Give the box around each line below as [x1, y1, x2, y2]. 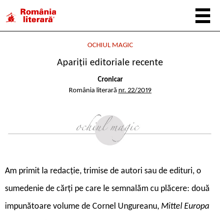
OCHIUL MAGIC [87, 42, 133, 49]
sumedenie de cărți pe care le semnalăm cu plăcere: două [5, 184, 210, 193]
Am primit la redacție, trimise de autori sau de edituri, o [5, 166, 201, 176]
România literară [68, 86, 118, 94]
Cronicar [97, 76, 123, 83]
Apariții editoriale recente [57, 58, 163, 68]
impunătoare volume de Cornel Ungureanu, [5, 201, 161, 211]
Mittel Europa [161, 201, 209, 211]
